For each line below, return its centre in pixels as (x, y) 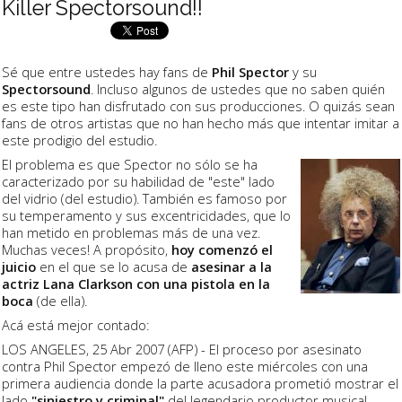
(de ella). (60, 300)
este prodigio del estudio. (79, 140)
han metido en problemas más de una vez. (131, 232)
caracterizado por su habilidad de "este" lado (138, 181)
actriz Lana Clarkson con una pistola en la (136, 283)
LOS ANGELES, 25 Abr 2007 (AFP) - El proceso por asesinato (182, 350)
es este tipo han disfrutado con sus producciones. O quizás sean (198, 105)
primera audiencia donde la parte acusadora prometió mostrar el (200, 384)
